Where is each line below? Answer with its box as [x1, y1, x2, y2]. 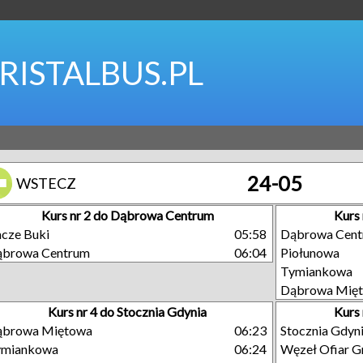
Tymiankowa [280, 263, 352, 279]
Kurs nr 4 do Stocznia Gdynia [48, 304, 207, 319]
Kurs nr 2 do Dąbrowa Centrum [41, 207, 214, 223]
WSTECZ [16, 174, 76, 192]
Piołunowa [280, 245, 340, 260]
